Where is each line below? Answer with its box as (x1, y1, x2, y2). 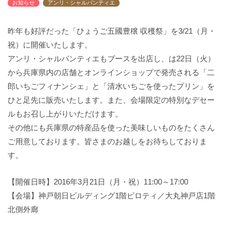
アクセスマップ (30, 35, 77, 42)
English (30, 51, 55, 59)
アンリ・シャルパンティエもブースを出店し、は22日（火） (8, 54, 215, 63)
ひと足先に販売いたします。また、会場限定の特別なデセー (8, 96, 215, 104)
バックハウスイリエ (30, 2, 90, 10)
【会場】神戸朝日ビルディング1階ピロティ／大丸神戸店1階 (8, 191, 215, 200)
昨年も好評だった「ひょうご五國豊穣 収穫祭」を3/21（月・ (8, 27, 216, 35)
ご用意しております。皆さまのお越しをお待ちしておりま (8, 137, 207, 146)
